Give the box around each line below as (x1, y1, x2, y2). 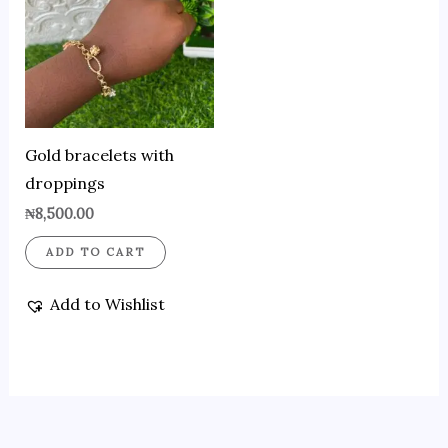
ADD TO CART (45, 244, 145, 259)
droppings (24, 173, 105, 194)
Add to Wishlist (49, 294, 165, 315)
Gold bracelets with (24, 145, 174, 166)
